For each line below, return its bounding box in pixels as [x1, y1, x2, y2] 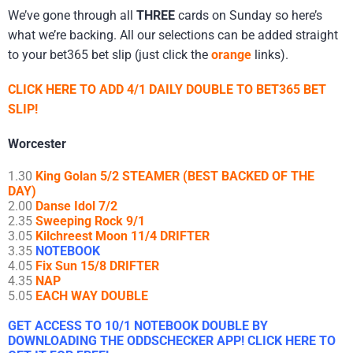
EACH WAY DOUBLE [35, 288, 148, 304]
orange [211, 46, 251, 62]
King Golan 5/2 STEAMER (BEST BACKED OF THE [35, 169, 314, 184]
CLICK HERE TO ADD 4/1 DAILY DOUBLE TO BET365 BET [8, 82, 326, 98]
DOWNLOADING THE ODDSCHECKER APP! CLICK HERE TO [8, 333, 336, 349]
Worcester [8, 136, 66, 152]
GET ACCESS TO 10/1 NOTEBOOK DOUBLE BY [8, 318, 268, 334]
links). [251, 46, 288, 62]
